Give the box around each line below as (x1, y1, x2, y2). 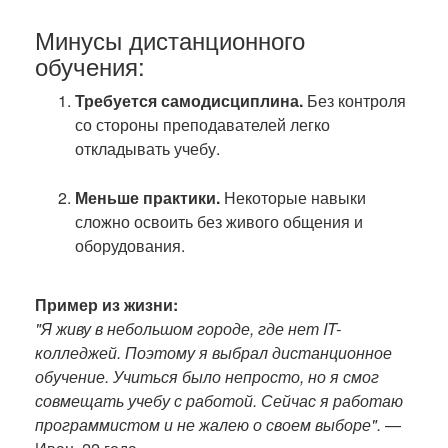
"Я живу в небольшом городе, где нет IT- (35, 317, 341, 340)
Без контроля (303, 89, 406, 112)
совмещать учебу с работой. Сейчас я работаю (35, 389, 403, 412)
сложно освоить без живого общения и (75, 210, 363, 233)
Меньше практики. (75, 186, 220, 209)
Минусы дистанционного (35, 22, 305, 57)
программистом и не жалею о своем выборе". (35, 413, 381, 436)
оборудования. (75, 234, 185, 257)
